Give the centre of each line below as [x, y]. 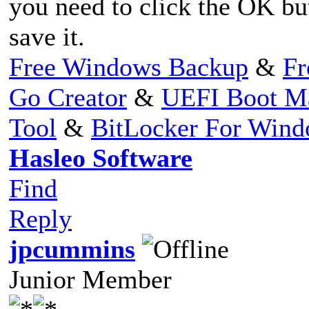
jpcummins [72, 249]
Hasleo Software [101, 158]
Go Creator [68, 97]
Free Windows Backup [129, 67]
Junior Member [90, 279]
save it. [47, 36]
